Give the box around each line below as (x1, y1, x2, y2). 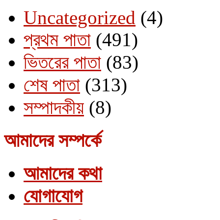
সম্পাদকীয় (24, 96, 84, 118)
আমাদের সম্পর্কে (4, 130, 101, 151)
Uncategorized (24, 6, 136, 28)
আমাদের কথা (24, 163, 102, 184)
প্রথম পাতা (24, 28, 91, 50)
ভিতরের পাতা (24, 51, 101, 73)
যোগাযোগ (24, 185, 82, 207)
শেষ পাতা (24, 74, 80, 95)
